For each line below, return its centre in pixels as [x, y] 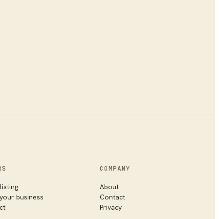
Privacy [110, 207]
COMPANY [115, 168]
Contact [112, 197]
